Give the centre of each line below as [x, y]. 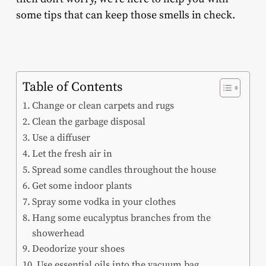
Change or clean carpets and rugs [104, 106]
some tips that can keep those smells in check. [126, 15]
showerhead [58, 234]
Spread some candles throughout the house [124, 170]
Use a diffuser [63, 138]
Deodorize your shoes [80, 249]
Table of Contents [72, 87]
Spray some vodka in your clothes [104, 202]
